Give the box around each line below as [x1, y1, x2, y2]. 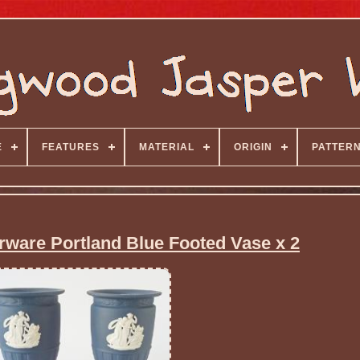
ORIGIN [233, 141, 272, 153]
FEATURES [41, 141, 100, 153]
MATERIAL [138, 141, 194, 153]
